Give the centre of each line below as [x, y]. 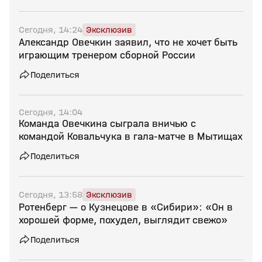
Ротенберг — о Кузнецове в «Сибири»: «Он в [126, 207]
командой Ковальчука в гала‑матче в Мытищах [131, 137]
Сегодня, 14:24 [51, 30]
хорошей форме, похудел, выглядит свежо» [123, 220]
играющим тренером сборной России [107, 55]
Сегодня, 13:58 [51, 194]
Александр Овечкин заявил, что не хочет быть [128, 42]
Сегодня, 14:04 [51, 112]
